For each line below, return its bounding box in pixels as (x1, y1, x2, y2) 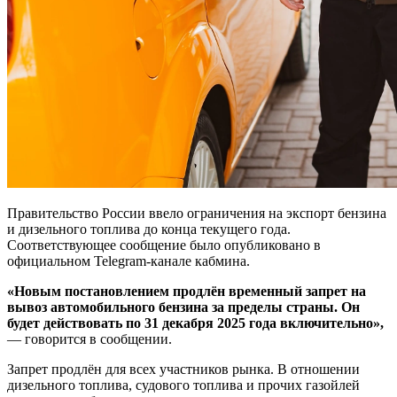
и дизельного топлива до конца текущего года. (7, 222, 291, 237)
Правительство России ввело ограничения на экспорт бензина (7, 206, 386, 222)
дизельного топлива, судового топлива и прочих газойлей (7, 378, 360, 393)
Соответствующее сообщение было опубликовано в (7, 237, 321, 253)
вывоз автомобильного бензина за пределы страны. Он (7, 300, 360, 315)
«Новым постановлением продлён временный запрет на (7, 284, 366, 300)
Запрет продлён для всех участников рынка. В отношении (7, 362, 360, 378)
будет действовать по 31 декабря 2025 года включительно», (7, 315, 384, 331)
